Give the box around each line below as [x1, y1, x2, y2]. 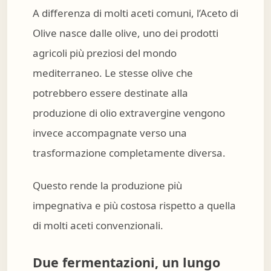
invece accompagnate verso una [33, 125, 187, 140]
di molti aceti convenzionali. [33, 218, 163, 233]
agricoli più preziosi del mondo [33, 45, 177, 60]
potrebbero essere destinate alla [33, 85, 188, 100]
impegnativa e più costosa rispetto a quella [33, 198, 236, 213]
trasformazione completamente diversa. [33, 145, 226, 160]
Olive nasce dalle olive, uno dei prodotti [33, 25, 218, 40]
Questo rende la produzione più [33, 178, 182, 193]
